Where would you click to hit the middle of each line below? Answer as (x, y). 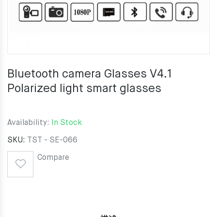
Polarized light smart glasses (84, 89)
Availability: (29, 123)
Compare (53, 158)
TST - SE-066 (52, 140)
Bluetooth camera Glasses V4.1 (90, 74)
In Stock (67, 123)
